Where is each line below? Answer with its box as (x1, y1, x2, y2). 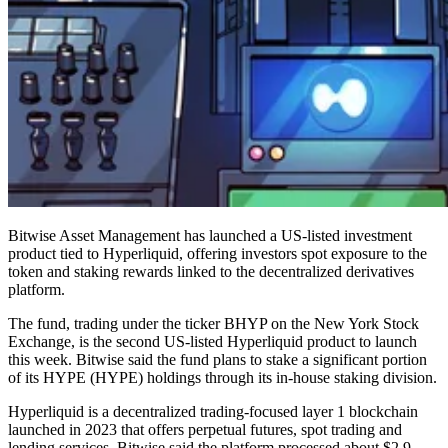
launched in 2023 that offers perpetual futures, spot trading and (8, 420, 402, 438)
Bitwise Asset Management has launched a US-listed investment (8, 226, 412, 244)
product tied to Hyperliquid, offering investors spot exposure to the (8, 244, 427, 262)
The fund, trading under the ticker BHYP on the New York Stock (8, 314, 419, 332)
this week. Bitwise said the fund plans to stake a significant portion (8, 350, 427, 368)
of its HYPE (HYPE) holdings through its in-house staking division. (8, 368, 437, 386)
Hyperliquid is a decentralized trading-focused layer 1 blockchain (8, 402, 418, 420)
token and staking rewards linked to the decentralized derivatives (8, 262, 414, 280)
